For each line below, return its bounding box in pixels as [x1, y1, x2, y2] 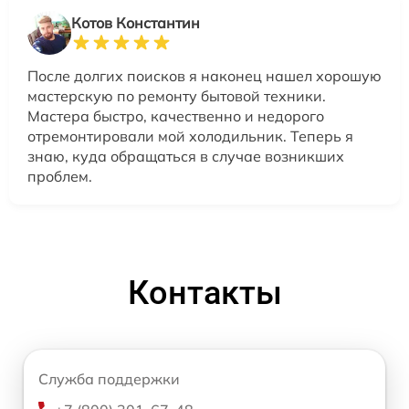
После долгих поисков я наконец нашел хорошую [27, 67, 382, 85]
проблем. [27, 167, 92, 185]
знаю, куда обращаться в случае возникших [27, 147, 344, 165]
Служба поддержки [38, 370, 180, 388]
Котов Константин [71, 14, 200, 32]
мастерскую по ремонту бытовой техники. [27, 87, 326, 105]
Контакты [127, 274, 282, 312]
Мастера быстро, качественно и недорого [27, 107, 324, 125]
